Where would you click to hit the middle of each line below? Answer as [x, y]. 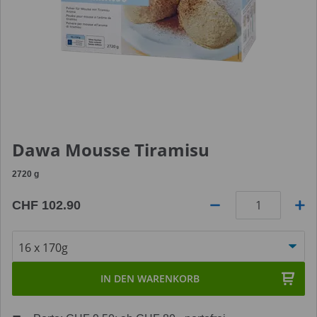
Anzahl [29, 236]
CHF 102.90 [46, 205]
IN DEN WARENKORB [150, 278]
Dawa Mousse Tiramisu [111, 150]
